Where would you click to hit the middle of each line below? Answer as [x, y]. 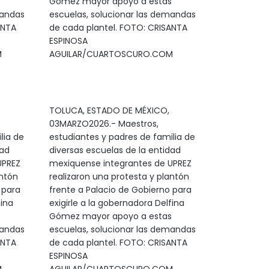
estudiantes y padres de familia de [122, 137]
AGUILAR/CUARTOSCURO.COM [111, 54]
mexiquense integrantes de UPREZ [120, 163]
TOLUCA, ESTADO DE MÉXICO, [109, 110]
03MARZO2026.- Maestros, [104, 124]
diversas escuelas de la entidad [115, 150]
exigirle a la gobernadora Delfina [116, 203]
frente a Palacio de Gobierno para [120, 190]
